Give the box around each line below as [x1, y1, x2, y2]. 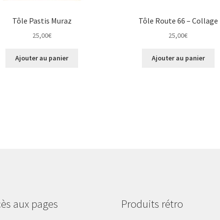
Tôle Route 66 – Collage [138, 16, 218, 26]
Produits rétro [121, 196, 184, 211]
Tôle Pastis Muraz [12, 16, 72, 26]
